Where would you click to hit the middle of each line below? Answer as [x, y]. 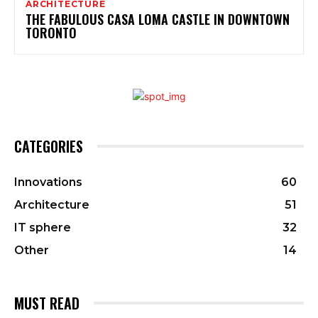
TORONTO [51, 32]
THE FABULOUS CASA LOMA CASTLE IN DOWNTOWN [158, 19]
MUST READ [47, 303]
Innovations [48, 182]
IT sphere [43, 227]
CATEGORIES [49, 146]
